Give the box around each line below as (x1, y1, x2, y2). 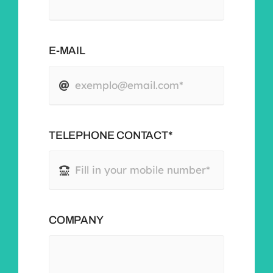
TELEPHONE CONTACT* (48, 129, 172, 141)
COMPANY (48, 213, 104, 226)
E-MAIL (48, 44, 85, 57)
